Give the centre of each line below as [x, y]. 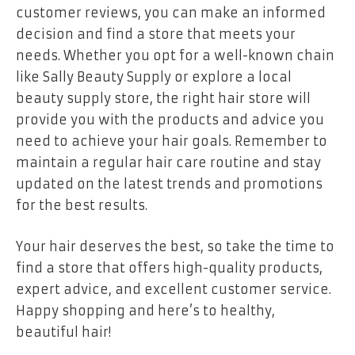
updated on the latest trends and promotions [169, 184]
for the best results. [82, 206]
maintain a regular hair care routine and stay [168, 163]
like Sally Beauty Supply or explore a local [154, 77]
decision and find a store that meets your [156, 34]
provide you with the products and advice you [170, 120]
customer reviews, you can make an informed [171, 13]
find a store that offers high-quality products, [169, 267]
